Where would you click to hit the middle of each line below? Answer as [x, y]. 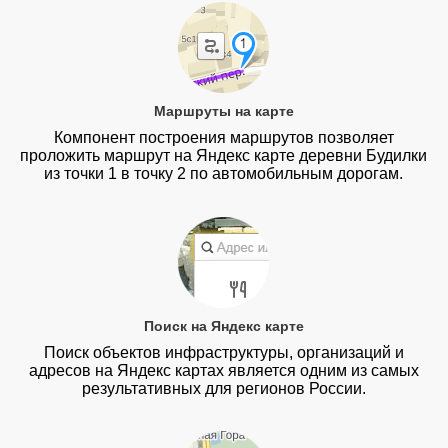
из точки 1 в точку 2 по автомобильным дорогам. [224, 174]
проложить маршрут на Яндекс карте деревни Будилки [224, 156]
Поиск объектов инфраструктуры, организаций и [223, 352]
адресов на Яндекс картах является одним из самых [223, 370]
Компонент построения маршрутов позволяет [223, 138]
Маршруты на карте [223, 111]
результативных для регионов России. [223, 388]
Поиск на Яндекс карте [223, 325]
